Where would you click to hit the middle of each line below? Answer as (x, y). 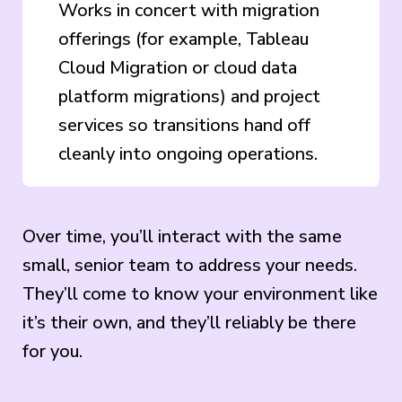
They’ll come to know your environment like (200, 293)
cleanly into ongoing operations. (188, 153)
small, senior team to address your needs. (190, 265)
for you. (52, 351)
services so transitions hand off (184, 125)
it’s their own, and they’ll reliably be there (189, 322)
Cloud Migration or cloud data (178, 67)
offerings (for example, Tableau (184, 39)
